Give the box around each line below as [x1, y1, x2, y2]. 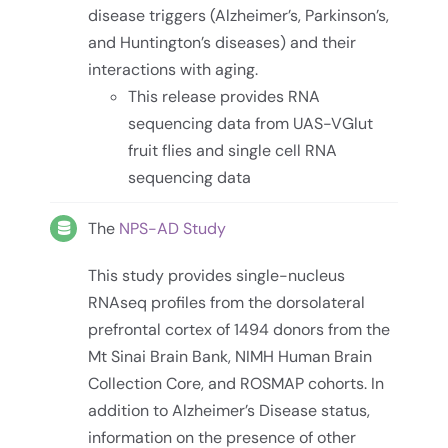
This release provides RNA [128, 86, 321, 108]
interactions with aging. [88, 59, 259, 81]
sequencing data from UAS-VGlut [128, 113, 374, 135]
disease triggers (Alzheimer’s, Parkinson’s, [88, 5, 390, 27]
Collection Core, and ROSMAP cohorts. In [88, 372, 385, 394]
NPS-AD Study [119, 217, 227, 239]
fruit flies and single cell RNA [128, 140, 338, 162]
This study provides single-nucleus [88, 264, 346, 286]
